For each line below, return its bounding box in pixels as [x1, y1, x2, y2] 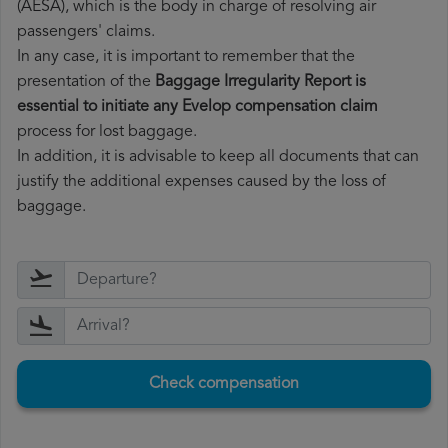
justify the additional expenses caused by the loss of [17, 174, 386, 191]
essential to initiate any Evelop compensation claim [17, 99, 378, 116]
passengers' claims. [17, 24, 155, 41]
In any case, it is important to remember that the [17, 49, 355, 66]
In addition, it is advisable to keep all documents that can [17, 149, 419, 166]
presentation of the [17, 74, 155, 91]
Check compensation [149, 376, 299, 393]
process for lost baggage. [17, 124, 197, 141]
